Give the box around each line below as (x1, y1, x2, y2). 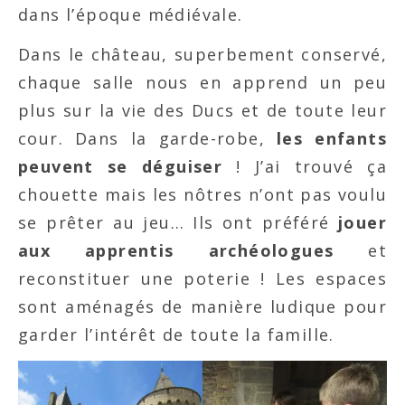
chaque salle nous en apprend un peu (18, 71, 387, 93)
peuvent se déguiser (18, 155, 223, 177)
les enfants (276, 127, 387, 149)
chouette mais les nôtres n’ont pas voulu (18, 184, 387, 205)
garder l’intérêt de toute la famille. (18, 324, 334, 345)
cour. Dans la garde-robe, (18, 127, 277, 149)
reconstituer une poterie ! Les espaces (18, 268, 387, 289)
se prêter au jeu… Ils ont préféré (18, 212, 338, 233)
